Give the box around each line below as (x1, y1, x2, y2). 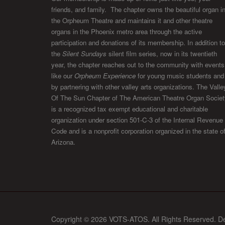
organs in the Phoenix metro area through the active (51, 27, 202, 37)
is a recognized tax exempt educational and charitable (51, 104, 208, 114)
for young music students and (136, 71, 224, 81)
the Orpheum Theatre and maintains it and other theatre (51, 16, 212, 26)
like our (51, 71, 74, 81)
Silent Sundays (62, 49, 106, 59)
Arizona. (51, 137, 75, 147)
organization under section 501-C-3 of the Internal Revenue (51, 115, 223, 125)
